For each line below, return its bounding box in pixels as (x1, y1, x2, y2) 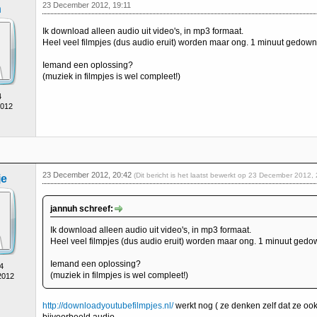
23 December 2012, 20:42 (42, 171, 134, 179)
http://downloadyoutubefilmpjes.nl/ (42, 301, 173, 311)
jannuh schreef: (50, 204, 113, 214)
